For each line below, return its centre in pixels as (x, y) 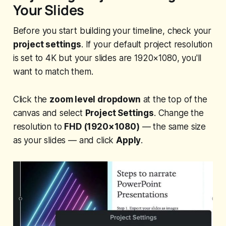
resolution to (39, 127)
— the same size (173, 127)
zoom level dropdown (95, 100)
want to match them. (53, 72)
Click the (31, 100)
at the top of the (174, 100)
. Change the (179, 113)
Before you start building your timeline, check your (112, 31)
